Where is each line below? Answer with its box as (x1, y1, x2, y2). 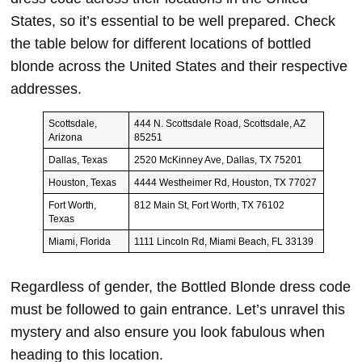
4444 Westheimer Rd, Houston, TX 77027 (133, 177, 317, 188)
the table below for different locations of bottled (11, 35, 311, 52)
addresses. (11, 80, 82, 97)
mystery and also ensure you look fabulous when (11, 324, 325, 341)
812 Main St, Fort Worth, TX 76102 (133, 200, 284, 211)
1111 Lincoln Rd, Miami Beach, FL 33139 (133, 236, 314, 247)
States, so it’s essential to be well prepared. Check (11, 12, 335, 29)
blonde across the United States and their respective (11, 57, 347, 74)
